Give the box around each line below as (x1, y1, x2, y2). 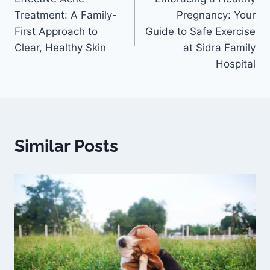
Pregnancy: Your (177, 9, 256, 22)
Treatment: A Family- (14, 9, 117, 22)
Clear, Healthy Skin (14, 42, 106, 54)
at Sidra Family (183, 42, 256, 54)
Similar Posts (14, 136, 118, 157)
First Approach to (14, 25, 98, 38)
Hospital (216, 58, 256, 71)
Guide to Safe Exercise (145, 25, 256, 38)
